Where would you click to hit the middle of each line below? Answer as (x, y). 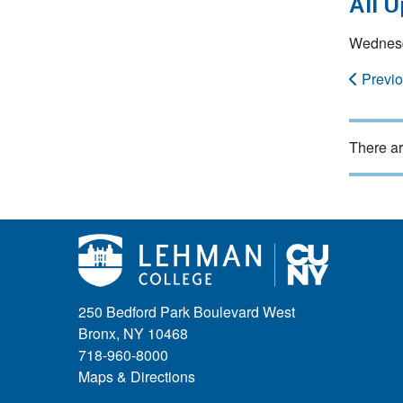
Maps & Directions (137, 377)
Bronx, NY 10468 (133, 334)
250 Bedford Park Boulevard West (187, 312)
